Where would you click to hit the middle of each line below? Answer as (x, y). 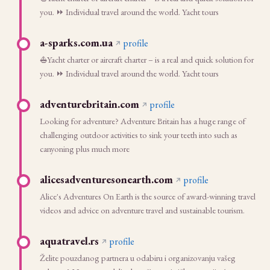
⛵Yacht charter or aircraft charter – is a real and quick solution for (147, 59)
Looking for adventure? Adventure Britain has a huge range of (143, 121)
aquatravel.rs (69, 241)
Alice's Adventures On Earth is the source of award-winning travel (148, 196)
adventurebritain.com (89, 104)
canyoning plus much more (85, 149)
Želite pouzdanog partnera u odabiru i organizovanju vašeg (138, 258)
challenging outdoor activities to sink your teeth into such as (139, 135)
